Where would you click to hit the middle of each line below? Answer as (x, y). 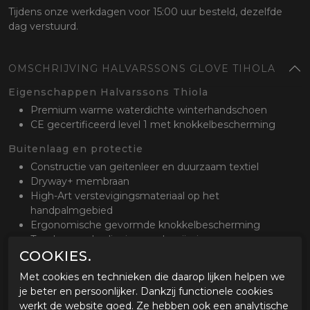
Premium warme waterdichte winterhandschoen (150, 110)
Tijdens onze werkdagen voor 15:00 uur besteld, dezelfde (145, 12)
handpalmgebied (73, 211)
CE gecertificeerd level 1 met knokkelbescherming (154, 125)
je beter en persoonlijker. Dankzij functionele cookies (146, 292)
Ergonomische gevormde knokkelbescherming (147, 225)
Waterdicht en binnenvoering (101, 254)
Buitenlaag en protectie (76, 149)
